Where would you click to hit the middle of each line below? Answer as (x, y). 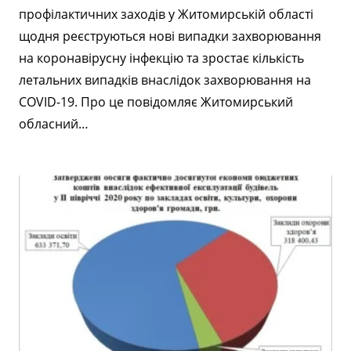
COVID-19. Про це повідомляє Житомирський (156, 102)
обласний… (54, 124)
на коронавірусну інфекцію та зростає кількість (161, 58)
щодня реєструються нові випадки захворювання (170, 36)
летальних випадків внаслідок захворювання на (165, 80)
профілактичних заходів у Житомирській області (166, 14)
